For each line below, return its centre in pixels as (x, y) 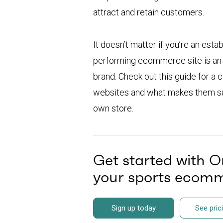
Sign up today (134, 208)
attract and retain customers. (149, 12)
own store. (113, 108)
